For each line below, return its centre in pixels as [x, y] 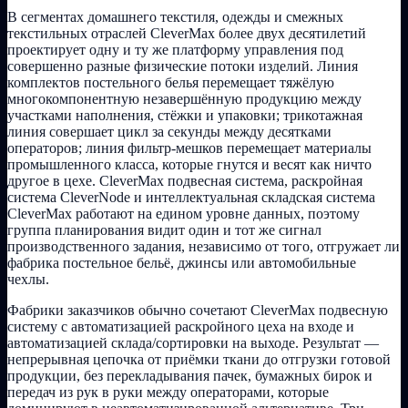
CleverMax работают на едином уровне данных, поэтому [184, 213]
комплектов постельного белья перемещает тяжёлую [171, 82]
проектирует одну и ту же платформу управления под [175, 49]
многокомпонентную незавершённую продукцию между [184, 98]
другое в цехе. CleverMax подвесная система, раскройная [185, 180]
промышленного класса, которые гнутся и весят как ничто [189, 164]
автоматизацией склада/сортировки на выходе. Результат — [193, 342]
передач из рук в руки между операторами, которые [168, 392]
